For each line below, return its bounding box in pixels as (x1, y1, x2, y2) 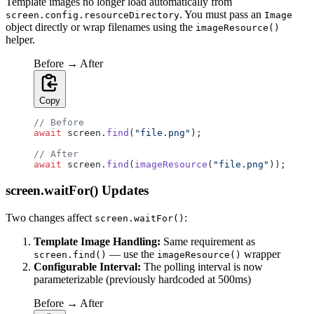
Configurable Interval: (34, 260, 141, 273)
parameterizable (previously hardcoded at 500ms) (34, 273, 251, 285)
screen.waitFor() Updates (6, 183, 149, 198)
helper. (6, 34, 35, 46)
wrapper (241, 247, 280, 260)
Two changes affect (6, 211, 95, 224)
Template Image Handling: (34, 235, 161, 247)
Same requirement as (161, 235, 255, 247)
